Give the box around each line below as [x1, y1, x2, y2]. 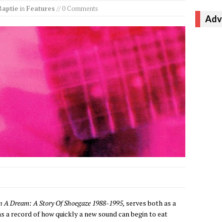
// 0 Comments [55, 4, 98, 13]
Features [26, 4, 55, 13]
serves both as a [126, 198, 176, 208]
